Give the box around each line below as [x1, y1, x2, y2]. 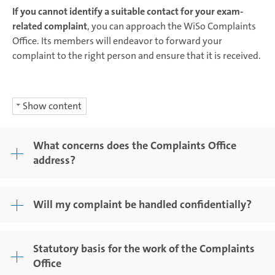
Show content [23, 99, 82, 112]
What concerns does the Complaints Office [33, 138, 236, 153]
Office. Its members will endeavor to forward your [12, 34, 222, 47]
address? [33, 153, 76, 168]
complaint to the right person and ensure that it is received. [12, 49, 261, 62]
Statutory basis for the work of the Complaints [33, 241, 255, 256]
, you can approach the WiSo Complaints [87, 20, 256, 33]
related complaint [12, 20, 87, 33]
